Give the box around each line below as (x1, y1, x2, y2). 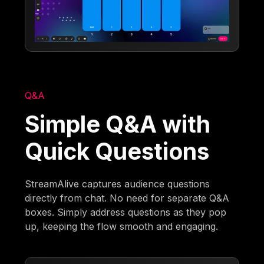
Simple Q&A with (25, 110, 211, 138)
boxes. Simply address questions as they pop (25, 206, 227, 219)
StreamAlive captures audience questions (25, 178, 210, 190)
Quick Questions (25, 137, 210, 166)
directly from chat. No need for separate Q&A (25, 192, 230, 204)
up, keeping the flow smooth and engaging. (25, 220, 219, 233)
